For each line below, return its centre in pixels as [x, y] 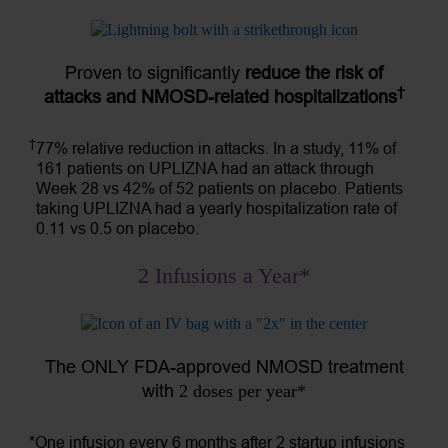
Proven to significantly [155, 73]
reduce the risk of [314, 73]
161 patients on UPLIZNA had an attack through [205, 168]
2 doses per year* [242, 390]
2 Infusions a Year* [224, 276]
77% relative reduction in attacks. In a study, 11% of [216, 148]
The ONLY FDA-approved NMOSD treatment [224, 366]
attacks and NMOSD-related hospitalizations [220, 97]
